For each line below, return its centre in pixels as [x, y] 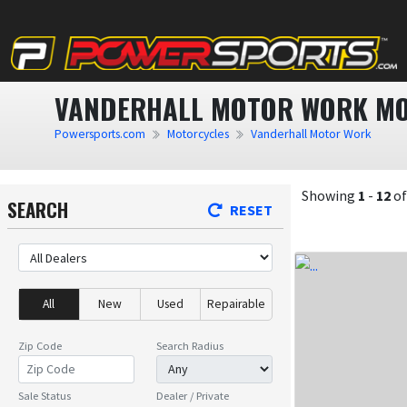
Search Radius [190, 345]
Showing [330, 195]
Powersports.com [100, 134]
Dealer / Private [193, 395]
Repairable [237, 303]
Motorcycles [198, 134]
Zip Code [40, 345]
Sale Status [45, 395]
